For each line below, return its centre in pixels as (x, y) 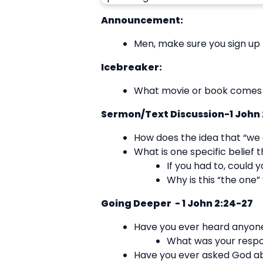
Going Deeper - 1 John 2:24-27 (177, 203)
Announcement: (144, 20)
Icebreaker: (133, 67)
